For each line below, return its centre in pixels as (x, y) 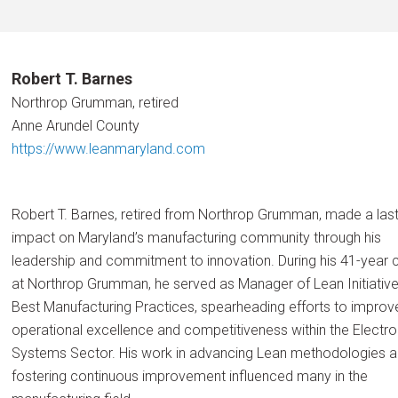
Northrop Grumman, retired (95, 103)
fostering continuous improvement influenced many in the (189, 376)
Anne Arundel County (75, 126)
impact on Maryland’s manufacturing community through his (196, 238)
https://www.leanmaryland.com (108, 149)
